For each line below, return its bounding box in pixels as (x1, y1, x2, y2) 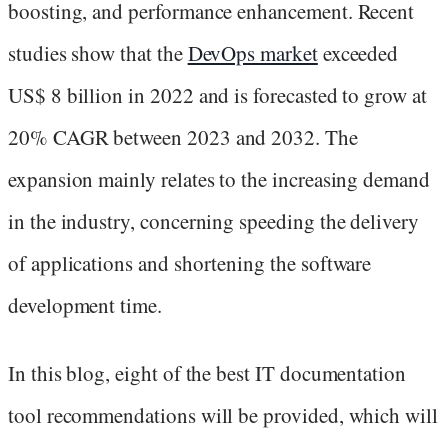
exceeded (317, 38, 399, 67)
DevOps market (187, 38, 318, 67)
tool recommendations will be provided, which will (8, 401, 438, 430)
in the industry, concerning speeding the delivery (8, 206, 419, 235)
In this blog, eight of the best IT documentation (8, 359, 406, 388)
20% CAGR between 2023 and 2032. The (8, 122, 358, 151)
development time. (8, 290, 162, 319)
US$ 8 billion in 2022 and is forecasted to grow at (8, 80, 427, 109)
